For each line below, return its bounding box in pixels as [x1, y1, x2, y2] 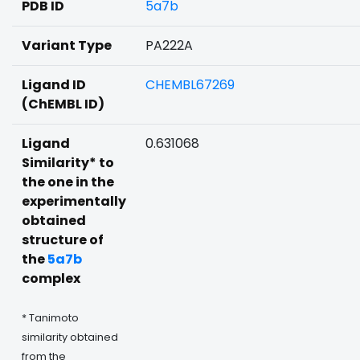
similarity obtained [22, 330, 118, 344]
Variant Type [22, 36, 112, 55]
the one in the [22, 173, 114, 191]
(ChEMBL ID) [22, 95, 104, 113]
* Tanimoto [22, 311, 79, 325]
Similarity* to [22, 153, 114, 172]
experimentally [22, 192, 126, 211]
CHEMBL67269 [145, 76, 235, 94]
